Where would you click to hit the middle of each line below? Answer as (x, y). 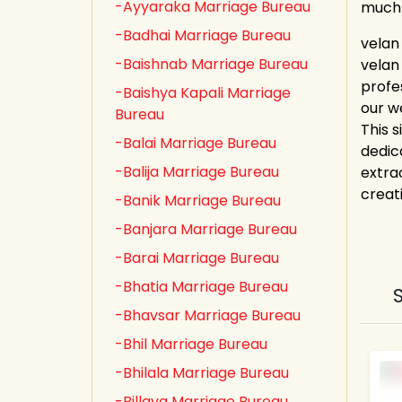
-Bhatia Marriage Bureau (201, 287)
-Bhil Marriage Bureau (191, 344)
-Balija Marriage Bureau (197, 172)
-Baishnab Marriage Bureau (211, 64)
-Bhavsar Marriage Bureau (208, 315)
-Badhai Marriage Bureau (203, 35)
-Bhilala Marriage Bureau (202, 373)
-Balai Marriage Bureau (196, 143)
